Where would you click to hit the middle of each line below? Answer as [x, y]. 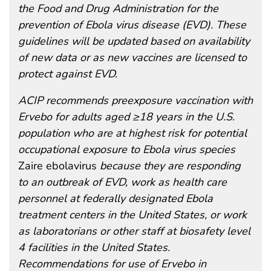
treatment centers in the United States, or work [132, 214]
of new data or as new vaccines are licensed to [132, 57]
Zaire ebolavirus [59, 165]
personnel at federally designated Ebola [116, 198]
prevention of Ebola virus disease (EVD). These [132, 24]
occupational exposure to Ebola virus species [127, 149]
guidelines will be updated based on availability [134, 41]
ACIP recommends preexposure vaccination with [135, 100]
